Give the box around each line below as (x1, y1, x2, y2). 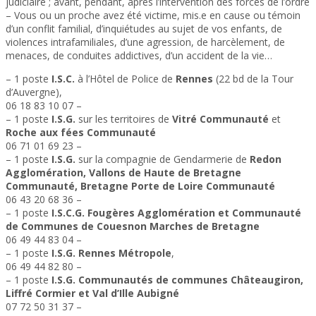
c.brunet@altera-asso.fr (85, 233, 191, 247)
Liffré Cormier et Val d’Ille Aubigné (6, 286, 179, 300)
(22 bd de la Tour (213, 72, 293, 86)
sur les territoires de (75, 112, 172, 126)
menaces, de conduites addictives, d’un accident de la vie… (6, 49, 272, 63)
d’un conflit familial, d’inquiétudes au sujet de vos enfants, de (6, 22, 282, 36)
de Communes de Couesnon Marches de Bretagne (6, 219, 260, 233)
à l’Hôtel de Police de (75, 72, 176, 86)
